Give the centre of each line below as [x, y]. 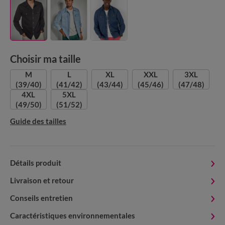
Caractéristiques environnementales [73, 216]
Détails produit [36, 163]
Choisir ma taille [45, 59]
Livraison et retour [42, 181]
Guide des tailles [38, 121]
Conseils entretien [41, 198]
